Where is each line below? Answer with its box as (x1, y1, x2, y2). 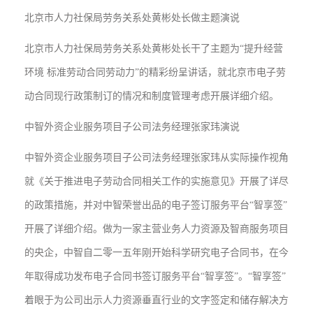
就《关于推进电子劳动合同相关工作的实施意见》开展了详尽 (24, 176, 289, 187)
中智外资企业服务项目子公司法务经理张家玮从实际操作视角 (24, 152, 289, 163)
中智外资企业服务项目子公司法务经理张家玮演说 (24, 122, 240, 132)
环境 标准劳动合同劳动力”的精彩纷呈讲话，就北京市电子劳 (24, 67, 286, 78)
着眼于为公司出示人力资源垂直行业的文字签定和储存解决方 (24, 295, 289, 305)
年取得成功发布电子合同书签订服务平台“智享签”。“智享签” (24, 271, 286, 282)
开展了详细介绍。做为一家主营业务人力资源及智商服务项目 (24, 224, 289, 234)
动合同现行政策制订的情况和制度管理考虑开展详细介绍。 (24, 91, 279, 101)
